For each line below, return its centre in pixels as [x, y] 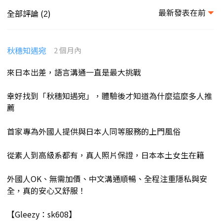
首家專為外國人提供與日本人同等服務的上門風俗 [94, 131]
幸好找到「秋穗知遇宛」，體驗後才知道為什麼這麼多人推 [110, 96]
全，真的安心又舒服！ [46, 191]
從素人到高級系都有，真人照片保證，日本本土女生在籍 [106, 155]
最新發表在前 [182, 13]
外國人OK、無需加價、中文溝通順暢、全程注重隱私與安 [107, 179]
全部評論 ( [25, 14]
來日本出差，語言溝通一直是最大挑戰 [74, 72]
